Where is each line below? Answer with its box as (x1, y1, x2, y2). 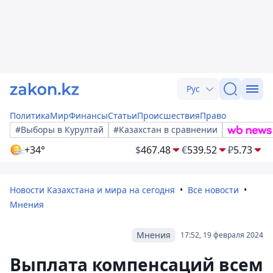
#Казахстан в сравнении (113, 124, 218, 135)
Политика (10, 110, 50, 121)
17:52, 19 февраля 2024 (180, 230, 263, 240)
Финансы (69, 110, 108, 121)
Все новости (188, 184, 239, 196)
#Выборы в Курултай (15, 124, 104, 135)
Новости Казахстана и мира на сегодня (10, 184, 175, 196)
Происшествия (137, 110, 200, 121)
